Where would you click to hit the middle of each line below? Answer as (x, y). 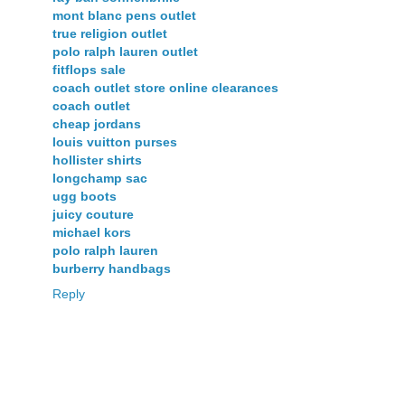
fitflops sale (89, 69)
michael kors (92, 232)
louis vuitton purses (115, 141)
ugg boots (85, 196)
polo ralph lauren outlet (125, 51)
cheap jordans (97, 123)
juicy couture (93, 214)
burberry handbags (112, 268)
